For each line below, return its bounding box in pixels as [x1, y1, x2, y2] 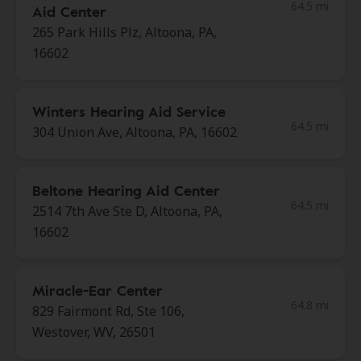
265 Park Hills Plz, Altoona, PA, [32, 23, 217, 41]
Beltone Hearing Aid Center [32, 180, 220, 201]
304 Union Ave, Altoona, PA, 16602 [32, 123, 237, 141]
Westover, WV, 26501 [32, 323, 156, 341]
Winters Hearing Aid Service [32, 101, 226, 122]
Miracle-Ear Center [32, 280, 163, 301]
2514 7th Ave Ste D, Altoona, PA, [32, 202, 222, 220]
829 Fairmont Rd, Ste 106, [32, 302, 185, 320]
